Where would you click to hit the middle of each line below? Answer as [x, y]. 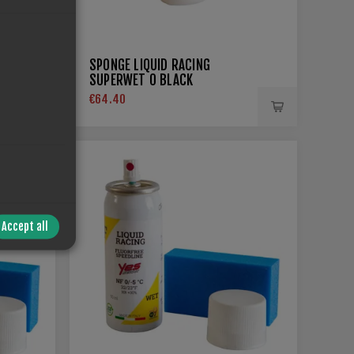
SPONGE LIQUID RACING [150, 65]
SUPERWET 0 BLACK [141, 80]
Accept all [25, 227]
